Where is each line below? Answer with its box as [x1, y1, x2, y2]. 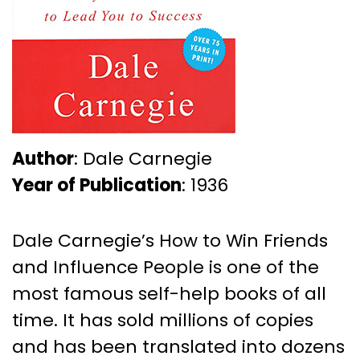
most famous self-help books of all [12, 280, 326, 306]
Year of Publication [12, 172, 182, 198]
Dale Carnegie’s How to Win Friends [12, 227, 328, 253]
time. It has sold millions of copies [12, 307, 313, 333]
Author [12, 145, 74, 171]
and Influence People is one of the [12, 254, 319, 280]
